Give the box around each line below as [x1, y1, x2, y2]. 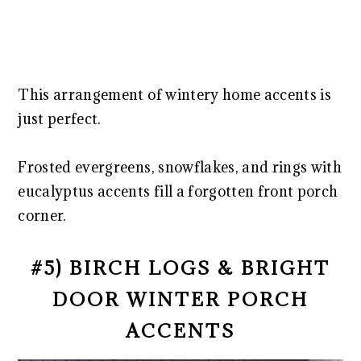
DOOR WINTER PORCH [52, 287, 309, 312]
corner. [18, 206, 67, 226]
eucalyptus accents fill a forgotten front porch [18, 182, 338, 201]
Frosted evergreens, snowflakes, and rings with [18, 158, 342, 177]
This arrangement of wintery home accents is [18, 85, 332, 105]
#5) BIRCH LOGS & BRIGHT [31, 255, 330, 280]
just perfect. [18, 110, 102, 129]
